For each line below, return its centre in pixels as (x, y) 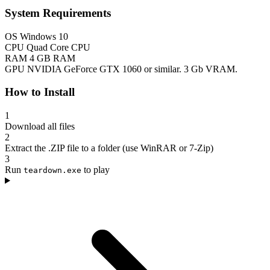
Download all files (40, 126)
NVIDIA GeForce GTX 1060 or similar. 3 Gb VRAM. (132, 69)
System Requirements (58, 13)
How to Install (40, 92)
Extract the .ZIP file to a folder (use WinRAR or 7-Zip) (109, 148)
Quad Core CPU (58, 47)
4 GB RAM (52, 58)
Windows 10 (44, 36)
